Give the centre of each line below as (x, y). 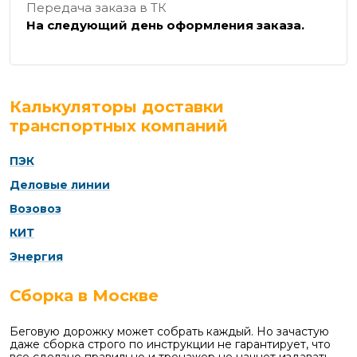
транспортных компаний (119, 126)
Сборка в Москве (84, 296)
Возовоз (35, 209)
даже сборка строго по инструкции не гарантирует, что (170, 345)
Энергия (36, 257)
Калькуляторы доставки (117, 107)
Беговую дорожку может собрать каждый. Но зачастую (169, 332)
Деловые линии (60, 185)
